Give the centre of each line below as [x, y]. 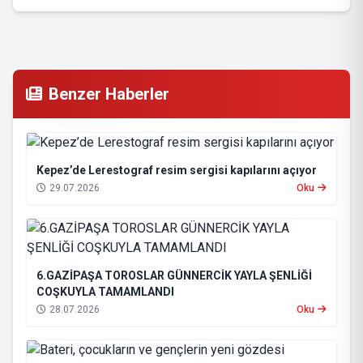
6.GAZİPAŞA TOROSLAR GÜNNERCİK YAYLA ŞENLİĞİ [174, 275]
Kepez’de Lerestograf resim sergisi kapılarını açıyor [177, 170]
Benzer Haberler [109, 94]
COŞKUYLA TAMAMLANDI [105, 292]
